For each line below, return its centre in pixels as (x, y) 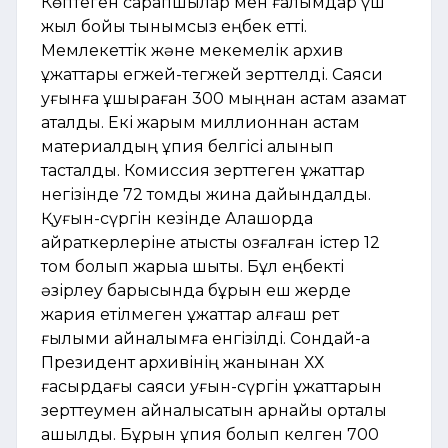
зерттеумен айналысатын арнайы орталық (214, 411)
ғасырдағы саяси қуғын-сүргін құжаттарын (211, 387)
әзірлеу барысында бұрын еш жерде (196, 291)
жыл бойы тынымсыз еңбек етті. (174, 27)
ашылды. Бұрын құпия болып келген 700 (210, 435)
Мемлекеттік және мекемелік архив (192, 51)
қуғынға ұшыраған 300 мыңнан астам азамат (223, 99)
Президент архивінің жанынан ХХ (182, 363)
